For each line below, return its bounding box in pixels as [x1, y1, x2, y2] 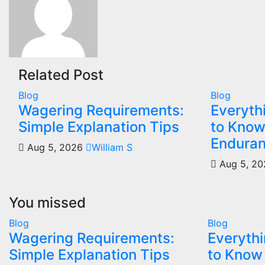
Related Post [18, 66, 104, 84]
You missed [9, 194, 86, 212]
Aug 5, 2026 [24, 141, 86, 154]
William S [92, 141, 132, 154]
